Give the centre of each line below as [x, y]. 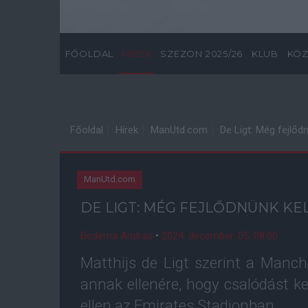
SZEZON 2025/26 [202, 54]
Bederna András [117, 236]
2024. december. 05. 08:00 [220, 236]
